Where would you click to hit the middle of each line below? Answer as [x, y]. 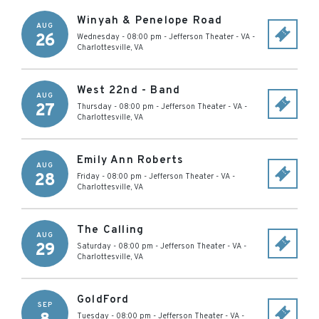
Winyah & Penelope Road [150, 21]
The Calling [111, 230]
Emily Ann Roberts [130, 161]
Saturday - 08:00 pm [115, 246]
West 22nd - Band [129, 91]
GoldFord [103, 300]
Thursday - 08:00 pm [115, 107]
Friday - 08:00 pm [109, 177]
